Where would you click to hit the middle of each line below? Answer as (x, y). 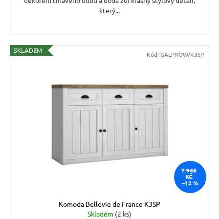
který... (109, 10)
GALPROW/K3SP (182, 54)
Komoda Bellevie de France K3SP (109, 204)
